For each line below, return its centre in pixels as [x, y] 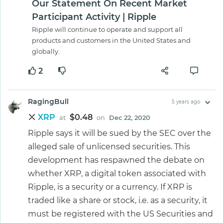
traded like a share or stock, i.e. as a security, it [118, 200]
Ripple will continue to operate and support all [107, 29]
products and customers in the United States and [111, 40]
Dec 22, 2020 [130, 117]
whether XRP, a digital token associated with [117, 173]
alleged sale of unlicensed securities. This [109, 146]
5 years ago [186, 102]
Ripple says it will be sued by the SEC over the [119, 133]
